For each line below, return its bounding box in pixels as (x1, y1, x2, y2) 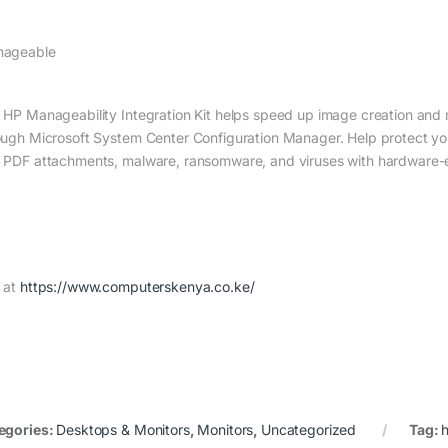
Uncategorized (261, 421, 357, 439)
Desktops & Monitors (56, 421, 190, 439)
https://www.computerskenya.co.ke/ (20, 278, 255, 296)
